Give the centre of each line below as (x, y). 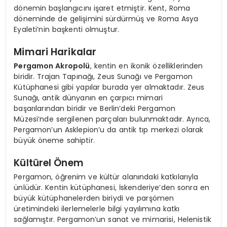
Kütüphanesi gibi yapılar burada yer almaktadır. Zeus (109, 87)
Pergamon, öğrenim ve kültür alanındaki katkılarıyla (106, 177)
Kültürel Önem (49, 163)
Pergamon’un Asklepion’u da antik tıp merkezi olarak (109, 129)
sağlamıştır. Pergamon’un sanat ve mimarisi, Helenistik (113, 219)
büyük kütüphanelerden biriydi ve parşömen (94, 198)
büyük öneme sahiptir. (54, 140)
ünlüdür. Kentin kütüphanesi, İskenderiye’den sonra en (111, 187)
